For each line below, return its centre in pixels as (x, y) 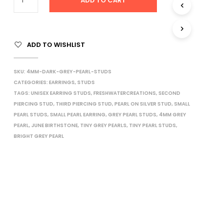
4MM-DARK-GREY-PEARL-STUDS (69, 72)
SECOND (169, 93)
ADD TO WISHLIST (56, 45)
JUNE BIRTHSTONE (54, 125)
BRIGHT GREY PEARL (39, 136)
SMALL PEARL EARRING (77, 115)
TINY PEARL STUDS (152, 125)
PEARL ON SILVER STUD (143, 104)
